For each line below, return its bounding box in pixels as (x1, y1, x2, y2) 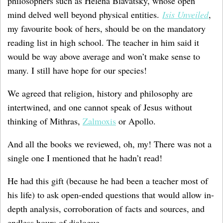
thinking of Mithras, (7, 115, 83, 127)
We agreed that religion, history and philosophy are (7, 87, 193, 99)
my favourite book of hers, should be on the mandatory (7, 22, 206, 34)
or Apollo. (116, 115, 159, 127)
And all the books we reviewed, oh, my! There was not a (7, 138, 212, 150)
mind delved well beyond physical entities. (7, 8, 162, 20)
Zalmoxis (83, 115, 116, 127)
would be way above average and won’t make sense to (7, 50, 200, 62)
